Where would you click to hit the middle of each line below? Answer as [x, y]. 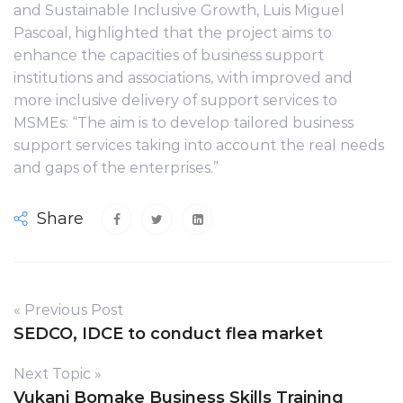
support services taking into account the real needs [199, 145]
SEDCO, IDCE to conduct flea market [168, 333]
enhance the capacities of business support [169, 55]
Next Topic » [58, 373]
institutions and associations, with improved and [183, 77]
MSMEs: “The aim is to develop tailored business [184, 122]
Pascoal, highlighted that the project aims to [173, 32]
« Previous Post [68, 309]
